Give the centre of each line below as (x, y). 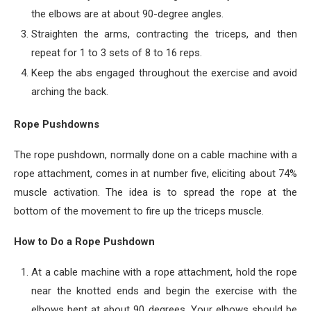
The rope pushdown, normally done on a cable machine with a (155, 155)
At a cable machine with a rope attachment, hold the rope (164, 272)
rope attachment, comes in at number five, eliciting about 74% (155, 174)
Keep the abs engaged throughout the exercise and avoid (164, 73)
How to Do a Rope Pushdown (84, 242)
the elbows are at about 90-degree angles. (127, 14)
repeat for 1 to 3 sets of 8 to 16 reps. (117, 53)
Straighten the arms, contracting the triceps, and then (164, 34)
